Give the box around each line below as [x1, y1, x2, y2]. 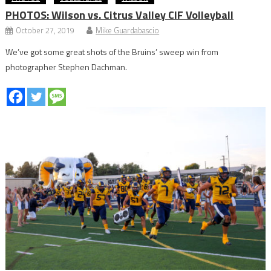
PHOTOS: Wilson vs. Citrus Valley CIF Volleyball [5, 7, 234, 24]
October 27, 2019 [16, 24, 75, 37]
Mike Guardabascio [96, 24, 160, 37]
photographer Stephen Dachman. [5, 60, 128, 74]
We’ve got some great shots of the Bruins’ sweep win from [5, 45, 219, 59]
